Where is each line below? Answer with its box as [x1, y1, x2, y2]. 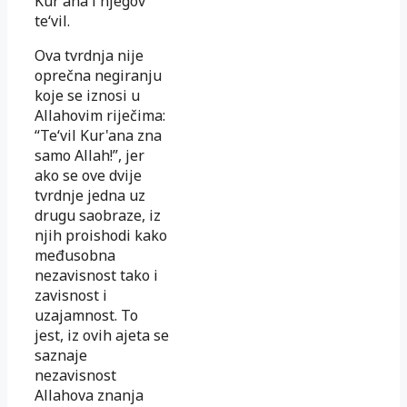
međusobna [35, 244, 115, 265]
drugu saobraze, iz [35, 204, 161, 225]
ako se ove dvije [35, 164, 142, 185]
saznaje [35, 344, 87, 365]
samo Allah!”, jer [35, 144, 144, 165]
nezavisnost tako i [35, 264, 158, 285]
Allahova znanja [35, 384, 144, 405]
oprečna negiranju [35, 65, 162, 85]
